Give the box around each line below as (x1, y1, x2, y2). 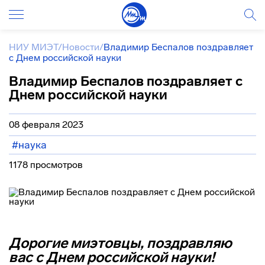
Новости (62, 41, 99, 53)
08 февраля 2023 (9, 119, 83, 130)
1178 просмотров (9, 159, 83, 170)
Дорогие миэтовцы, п (9, 234, 155, 251)
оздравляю (155, 234, 232, 251)
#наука (12, 138, 47, 151)
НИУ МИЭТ (9, 41, 58, 53)
